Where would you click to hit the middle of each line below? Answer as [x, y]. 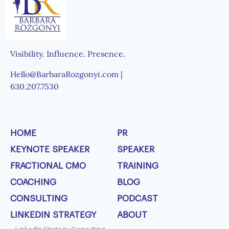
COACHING [33, 182]
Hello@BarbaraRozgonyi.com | [67, 74]
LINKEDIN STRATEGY [53, 215]
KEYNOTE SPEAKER [50, 150]
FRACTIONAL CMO [48, 166]
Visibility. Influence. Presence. [69, 54]
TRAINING [138, 166]
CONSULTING [39, 199]
